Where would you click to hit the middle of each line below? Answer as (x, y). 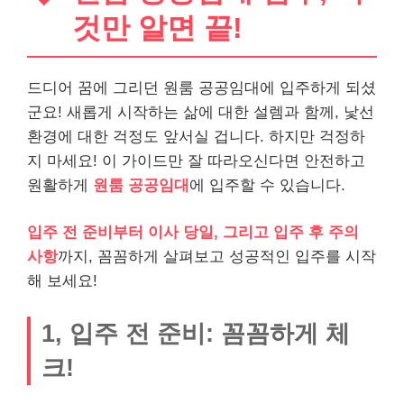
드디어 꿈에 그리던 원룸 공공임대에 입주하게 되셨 (202, 87)
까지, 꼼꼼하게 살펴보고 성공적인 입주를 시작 (217, 257)
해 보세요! (62, 281)
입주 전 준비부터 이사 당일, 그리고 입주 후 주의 (193, 233)
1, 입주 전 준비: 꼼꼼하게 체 (196, 333)
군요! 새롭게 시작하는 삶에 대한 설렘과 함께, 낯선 (201, 112)
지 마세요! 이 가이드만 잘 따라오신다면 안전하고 (196, 161)
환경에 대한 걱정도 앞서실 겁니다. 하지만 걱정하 (196, 136)
